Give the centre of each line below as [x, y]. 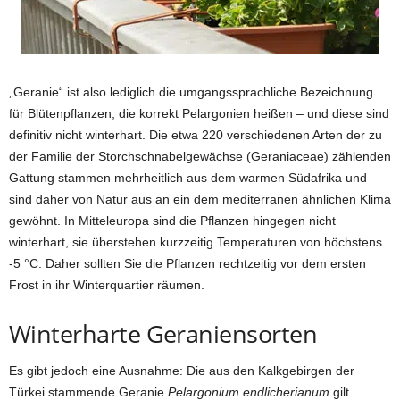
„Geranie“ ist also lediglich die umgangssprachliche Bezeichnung [191, 92]
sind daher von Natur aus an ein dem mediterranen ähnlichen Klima [200, 200]
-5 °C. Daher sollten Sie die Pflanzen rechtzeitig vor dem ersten [187, 264]
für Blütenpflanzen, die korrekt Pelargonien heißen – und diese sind [199, 114]
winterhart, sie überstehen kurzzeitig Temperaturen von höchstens [196, 242]
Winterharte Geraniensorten [163, 334]
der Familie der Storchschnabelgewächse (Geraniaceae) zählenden [200, 157]
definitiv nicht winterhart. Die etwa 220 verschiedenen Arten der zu [196, 135]
